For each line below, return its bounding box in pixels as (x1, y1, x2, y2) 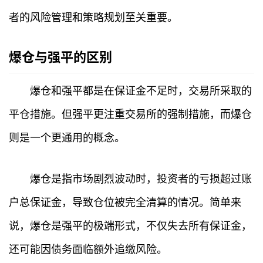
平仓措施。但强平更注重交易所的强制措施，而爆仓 (9, 108, 252, 121)
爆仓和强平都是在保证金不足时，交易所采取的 (30, 85, 252, 97)
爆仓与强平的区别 (9, 49, 112, 65)
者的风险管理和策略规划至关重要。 (9, 11, 178, 24)
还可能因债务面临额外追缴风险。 (9, 243, 167, 256)
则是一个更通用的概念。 (9, 131, 125, 144)
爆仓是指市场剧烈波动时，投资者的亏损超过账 (30, 173, 252, 186)
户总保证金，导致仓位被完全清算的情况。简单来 (9, 196, 241, 209)
